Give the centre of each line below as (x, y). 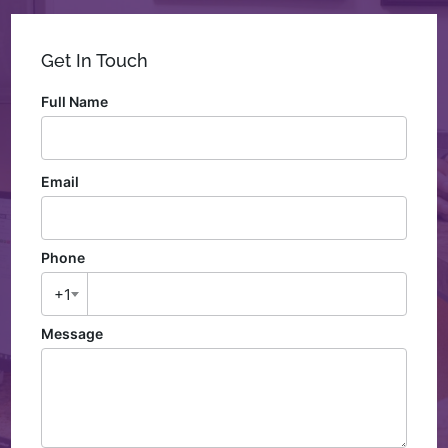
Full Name (75, 102)
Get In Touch (95, 61)
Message (72, 334)
